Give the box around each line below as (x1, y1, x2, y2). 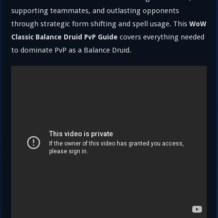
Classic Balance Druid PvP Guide (11, 33, 118, 41)
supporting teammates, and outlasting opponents (11, 6, 180, 15)
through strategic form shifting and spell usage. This (11, 19, 190, 28)
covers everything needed (118, 33, 205, 41)
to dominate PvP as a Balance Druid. (11, 46, 132, 54)
